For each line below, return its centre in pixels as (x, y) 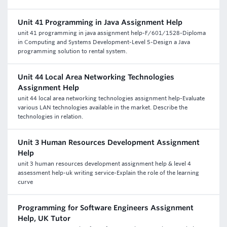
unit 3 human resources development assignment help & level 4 (104, 164)
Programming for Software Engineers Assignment (106, 208)
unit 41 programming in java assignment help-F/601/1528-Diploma (112, 33)
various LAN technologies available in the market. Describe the (103, 107)
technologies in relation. (50, 117)
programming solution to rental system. (72, 51)
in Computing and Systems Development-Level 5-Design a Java (104, 42)
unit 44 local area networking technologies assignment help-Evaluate (111, 98)
